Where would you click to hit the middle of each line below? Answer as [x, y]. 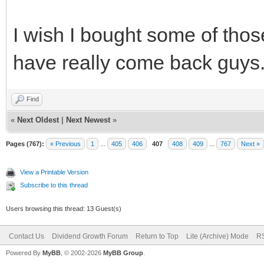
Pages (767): [25, 143]
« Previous [65, 143]
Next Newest [88, 120]
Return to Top [157, 236]
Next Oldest [38, 120]
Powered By [24, 253]
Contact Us [27, 236]
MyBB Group [123, 253]
